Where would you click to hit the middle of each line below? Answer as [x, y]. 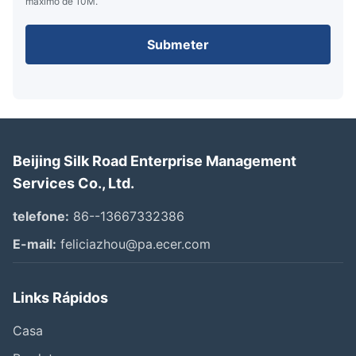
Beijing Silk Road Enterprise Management [155, 161]
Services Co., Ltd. [74, 184]
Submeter [178, 45]
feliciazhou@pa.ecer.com [133, 244]
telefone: [41, 217]
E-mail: [35, 244]
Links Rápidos [60, 298]
